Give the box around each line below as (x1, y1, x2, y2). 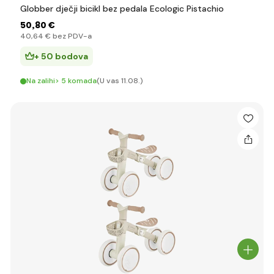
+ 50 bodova (34, 51, 88, 62)
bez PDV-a (51, 31, 92, 41)
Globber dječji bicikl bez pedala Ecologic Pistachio (20, 3, 224, 14)
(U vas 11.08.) (97, 76, 143, 86)
